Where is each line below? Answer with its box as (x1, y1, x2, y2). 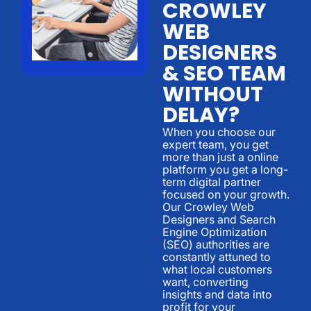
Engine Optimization (162, 224, 267, 239)
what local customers (162, 262, 272, 276)
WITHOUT (162, 79, 263, 109)
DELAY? (162, 100, 239, 130)
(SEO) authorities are (162, 237, 269, 251)
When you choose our (162, 124, 276, 139)
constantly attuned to (162, 249, 271, 264)
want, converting (162, 274, 249, 289)
